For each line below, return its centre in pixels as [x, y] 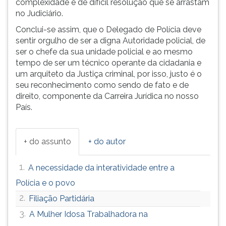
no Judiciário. [39, 13]
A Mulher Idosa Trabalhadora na [89, 214]
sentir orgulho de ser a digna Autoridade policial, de [110, 41]
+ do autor [107, 142]
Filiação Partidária [62, 199]
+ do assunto [47, 142]
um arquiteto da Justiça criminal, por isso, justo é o [109, 74]
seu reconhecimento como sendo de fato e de [102, 85]
